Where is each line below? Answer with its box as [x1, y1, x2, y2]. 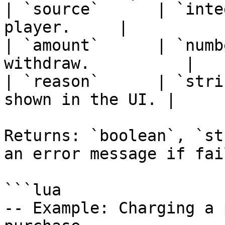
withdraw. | [4, 54, 195, 72]
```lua [4, 181, 61, 199]
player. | [4, 18, 128, 36]
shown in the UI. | [4, 90, 176, 108]
